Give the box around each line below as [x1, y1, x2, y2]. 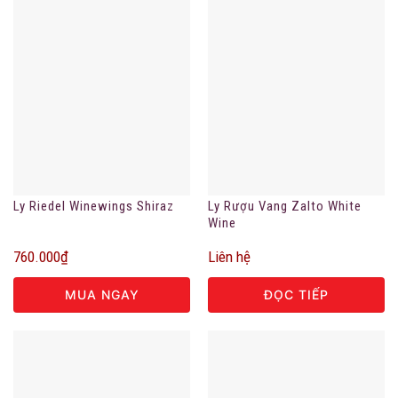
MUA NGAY [64, 287, 139, 303]
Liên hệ [207, 248, 251, 267]
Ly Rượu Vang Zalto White [207, 197, 362, 214]
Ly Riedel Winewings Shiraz [12, 197, 174, 214]
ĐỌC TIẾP [264, 287, 329, 303]
